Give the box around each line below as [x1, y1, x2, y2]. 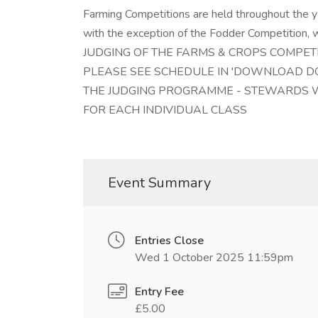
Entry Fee [135, 284, 184, 300]
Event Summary [108, 173, 211, 192]
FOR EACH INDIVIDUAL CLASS [83, 102, 247, 118]
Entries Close [135, 233, 204, 248]
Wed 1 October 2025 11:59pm [135, 250, 293, 265]
